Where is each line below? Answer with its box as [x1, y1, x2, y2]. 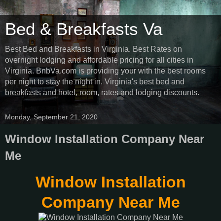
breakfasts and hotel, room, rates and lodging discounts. [5, 88, 199, 97]
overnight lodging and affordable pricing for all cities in [5, 56, 193, 64]
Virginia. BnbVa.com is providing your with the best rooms [5, 67, 206, 75]
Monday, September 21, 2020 [5, 113, 98, 121]
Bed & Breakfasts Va [5, 20, 162, 38]
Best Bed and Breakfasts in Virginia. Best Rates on [5, 45, 182, 53]
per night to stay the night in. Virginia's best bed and [5, 77, 184, 86]
